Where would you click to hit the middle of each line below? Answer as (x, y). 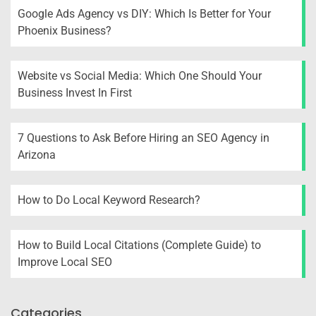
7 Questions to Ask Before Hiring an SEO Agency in (144, 138)
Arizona (37, 155)
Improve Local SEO (65, 262)
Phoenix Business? (65, 31)
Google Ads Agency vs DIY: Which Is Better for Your (144, 14)
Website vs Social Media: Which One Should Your (140, 76)
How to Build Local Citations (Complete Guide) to (139, 245)
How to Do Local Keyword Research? (109, 200)
